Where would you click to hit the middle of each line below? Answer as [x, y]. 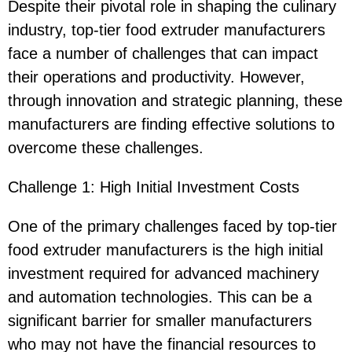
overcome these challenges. [106, 147]
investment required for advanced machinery [163, 273]
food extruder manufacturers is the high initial [165, 249]
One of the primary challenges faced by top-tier [172, 226]
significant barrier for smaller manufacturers [160, 320]
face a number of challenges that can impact [163, 53]
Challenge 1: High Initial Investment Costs [154, 187]
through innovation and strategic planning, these [175, 100]
